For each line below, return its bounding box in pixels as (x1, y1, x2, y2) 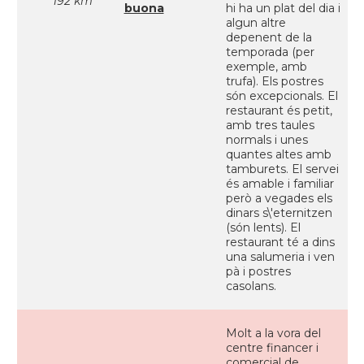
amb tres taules (225, 118, 314, 132)
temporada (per (225, 45, 314, 59)
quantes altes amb (225, 147, 331, 162)
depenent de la (225, 30, 312, 45)
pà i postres (225, 264, 291, 279)
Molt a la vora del (225, 326, 321, 340)
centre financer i (225, 340, 318, 355)
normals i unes (225, 132, 308, 147)
